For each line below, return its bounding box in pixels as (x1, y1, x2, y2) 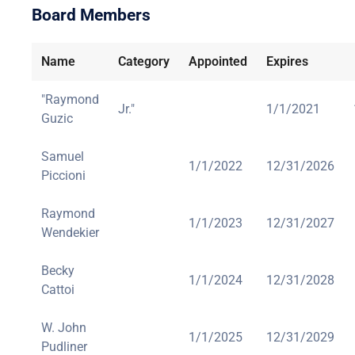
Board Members (32, 6, 151, 25)
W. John (41, 320, 86, 335)
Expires (266, 54, 308, 69)
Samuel (41, 149, 84, 164)
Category (118, 54, 170, 69)
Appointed (189, 54, 247, 69)
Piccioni (41, 168, 86, 183)
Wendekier (41, 225, 99, 240)
